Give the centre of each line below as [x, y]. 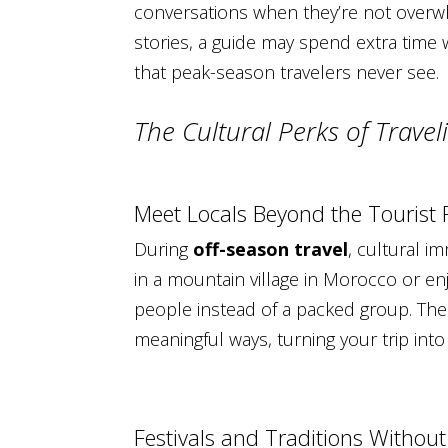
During [164, 249]
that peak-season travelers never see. [287, 71]
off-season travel [271, 249]
